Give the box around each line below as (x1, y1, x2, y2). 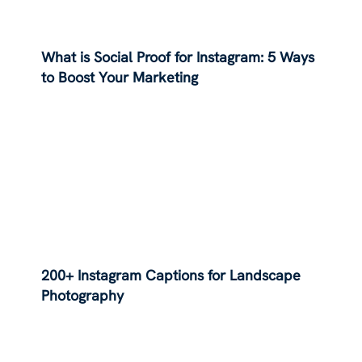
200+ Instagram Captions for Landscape (41, 266, 301, 285)
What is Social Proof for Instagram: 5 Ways (41, 47, 315, 66)
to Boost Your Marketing (41, 67, 199, 86)
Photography (41, 286, 124, 305)
